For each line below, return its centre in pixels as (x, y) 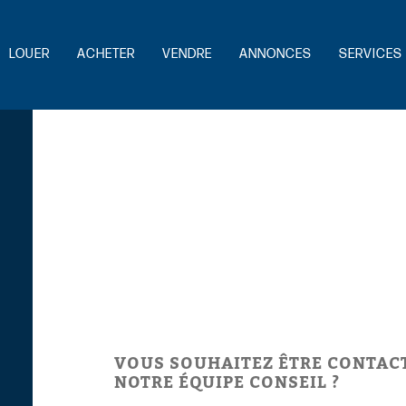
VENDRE (187, 54)
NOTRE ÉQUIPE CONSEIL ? (227, 382)
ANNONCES (275, 54)
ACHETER (106, 54)
